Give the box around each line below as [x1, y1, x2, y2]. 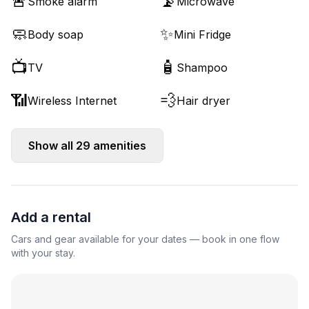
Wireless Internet [28, 94, 117, 108]
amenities [90, 139, 146, 152]
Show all [28, 139, 76, 152]
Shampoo [177, 61, 228, 74]
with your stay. [11, 247, 75, 259]
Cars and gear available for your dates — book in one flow [11, 233, 279, 245]
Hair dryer [177, 94, 230, 108]
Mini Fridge [174, 28, 231, 41]
